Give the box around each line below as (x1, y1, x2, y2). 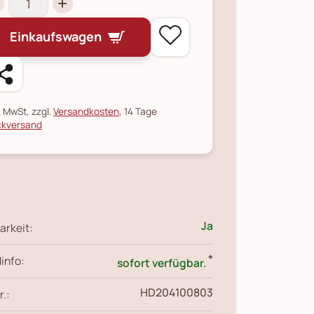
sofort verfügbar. (117, 254, 208, 271)
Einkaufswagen (10, 28, 102, 46)
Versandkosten (53, 104, 119, 118)
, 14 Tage (119, 104, 157, 118)
